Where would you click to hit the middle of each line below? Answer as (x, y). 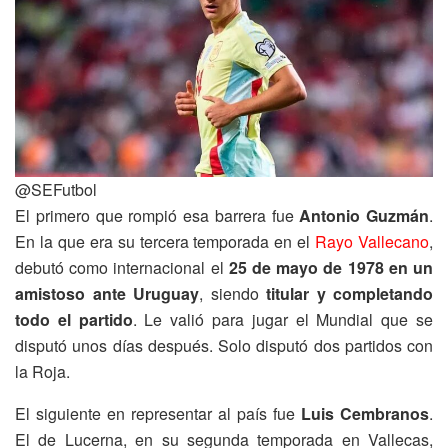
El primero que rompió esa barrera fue (157, 215)
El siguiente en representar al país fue (158, 413)
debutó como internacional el (122, 267)
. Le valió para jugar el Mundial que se (283, 319)
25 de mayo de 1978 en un (331, 267)
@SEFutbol (56, 189)
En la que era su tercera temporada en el (165, 241)
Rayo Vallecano (372, 241)
